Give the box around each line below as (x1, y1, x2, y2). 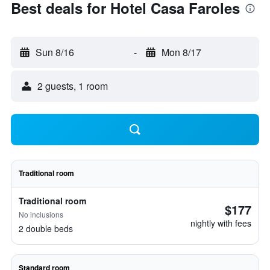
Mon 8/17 (161, 45, 201, 59)
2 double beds (19, 222, 73, 234)
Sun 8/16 (36, 45, 74, 59)
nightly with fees (190, 217, 251, 229)
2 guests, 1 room (37, 79, 108, 93)
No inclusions (19, 209, 63, 219)
